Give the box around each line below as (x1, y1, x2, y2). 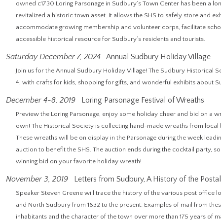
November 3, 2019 (6, 175, 68, 184)
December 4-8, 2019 (6, 96, 75, 105)
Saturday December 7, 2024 (6, 52, 101, 61)
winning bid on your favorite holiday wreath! (16, 158, 142, 165)
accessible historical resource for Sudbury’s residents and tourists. (16, 36, 205, 42)
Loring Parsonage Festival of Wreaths (79, 96, 204, 105)
